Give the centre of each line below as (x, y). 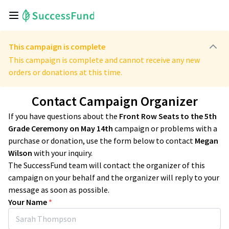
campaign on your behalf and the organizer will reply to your (114, 177)
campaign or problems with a (165, 128)
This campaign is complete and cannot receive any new (104, 60)
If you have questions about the (63, 116)
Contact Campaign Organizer (114, 101)
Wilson (20, 153)
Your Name (28, 202)
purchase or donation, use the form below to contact (101, 141)
